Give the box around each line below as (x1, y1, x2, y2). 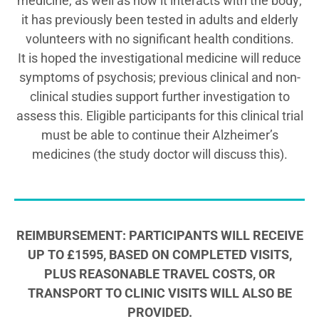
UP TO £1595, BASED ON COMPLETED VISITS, (27, 247, 292, 263)
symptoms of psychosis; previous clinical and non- (19, 69, 300, 85)
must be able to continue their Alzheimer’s (41, 127, 278, 142)
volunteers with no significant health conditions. (25, 31, 294, 46)
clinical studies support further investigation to (29, 88, 290, 104)
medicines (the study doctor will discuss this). (31, 146, 288, 162)
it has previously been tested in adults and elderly (21, 11, 298, 27)
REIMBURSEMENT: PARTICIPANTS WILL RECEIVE (16, 228, 303, 244)
